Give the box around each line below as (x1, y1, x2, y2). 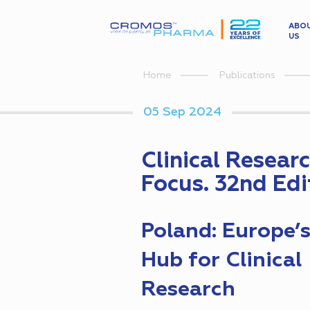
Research (141, 280, 241, 301)
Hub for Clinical (141, 250, 302, 272)
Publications (219, 71, 275, 81)
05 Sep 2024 (143, 106, 221, 119)
